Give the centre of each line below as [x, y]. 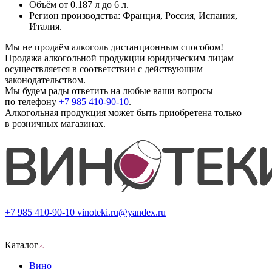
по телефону [32, 102]
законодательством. [45, 80]
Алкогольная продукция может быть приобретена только [123, 113]
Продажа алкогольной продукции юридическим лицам [119, 58]
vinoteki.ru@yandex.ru [121, 212]
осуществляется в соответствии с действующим [104, 69]
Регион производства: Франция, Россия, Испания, [133, 16]
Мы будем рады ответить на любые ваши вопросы [109, 91]
